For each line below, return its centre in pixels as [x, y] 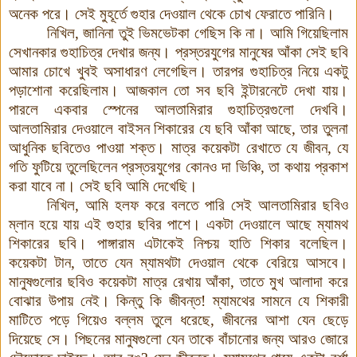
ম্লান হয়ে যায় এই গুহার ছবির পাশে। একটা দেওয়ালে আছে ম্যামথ [178, 224]
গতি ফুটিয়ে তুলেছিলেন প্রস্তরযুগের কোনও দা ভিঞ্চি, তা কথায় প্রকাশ [178, 167]
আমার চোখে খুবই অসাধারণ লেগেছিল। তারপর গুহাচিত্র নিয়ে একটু [178, 71]
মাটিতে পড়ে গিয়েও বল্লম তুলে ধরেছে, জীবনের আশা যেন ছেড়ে [178, 320]
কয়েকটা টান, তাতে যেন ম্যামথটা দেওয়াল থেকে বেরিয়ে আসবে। [178, 262]
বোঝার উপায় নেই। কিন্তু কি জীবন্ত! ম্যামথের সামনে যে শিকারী [178, 300]
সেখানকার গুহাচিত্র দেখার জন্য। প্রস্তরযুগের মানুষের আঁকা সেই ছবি [178, 52]
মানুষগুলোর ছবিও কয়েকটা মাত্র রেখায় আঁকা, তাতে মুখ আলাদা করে [178, 281]
